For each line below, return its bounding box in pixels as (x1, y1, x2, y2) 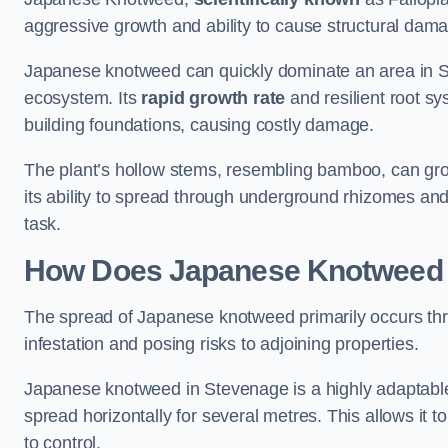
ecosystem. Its (24, 88, 142, 108)
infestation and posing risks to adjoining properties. (24, 334, 419, 354)
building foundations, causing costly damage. (24, 115, 379, 135)
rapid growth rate (141, 88, 286, 108)
